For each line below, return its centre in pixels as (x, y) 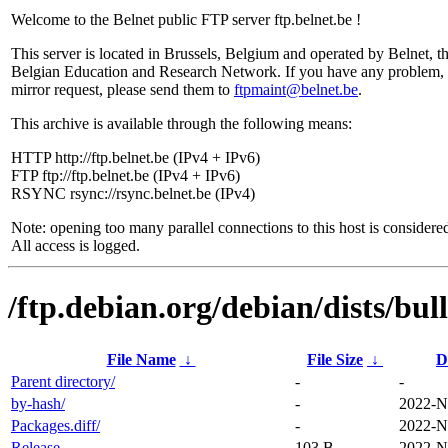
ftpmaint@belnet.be (296, 89)
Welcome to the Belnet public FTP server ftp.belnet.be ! (186, 19)
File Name (141, 359)
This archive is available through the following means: (181, 123)
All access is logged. (75, 245)
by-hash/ (38, 403)
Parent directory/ (63, 381)
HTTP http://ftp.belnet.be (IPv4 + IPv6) (135, 157)
